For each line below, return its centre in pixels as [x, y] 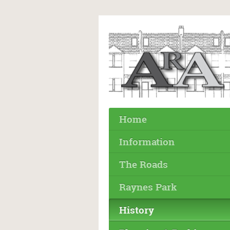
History [137, 209]
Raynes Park [148, 187]
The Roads [143, 164]
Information [147, 141]
